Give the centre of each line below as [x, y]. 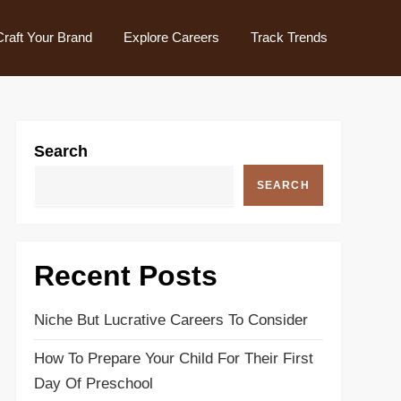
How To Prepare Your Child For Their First [173, 358]
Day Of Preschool [93, 384]
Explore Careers [171, 37]
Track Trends [289, 37]
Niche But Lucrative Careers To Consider [171, 320]
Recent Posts [125, 276]
